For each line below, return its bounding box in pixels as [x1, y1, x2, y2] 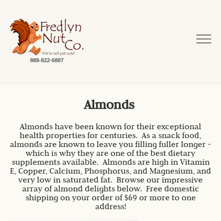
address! [95, 201, 126, 214]
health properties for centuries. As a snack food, [20, 130, 201, 143]
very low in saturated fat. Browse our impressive [18, 175, 203, 187]
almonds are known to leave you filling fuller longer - [10, 139, 211, 152]
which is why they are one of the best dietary [26, 148, 195, 161]
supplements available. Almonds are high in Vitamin [11, 157, 210, 170]
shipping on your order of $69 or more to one [25, 192, 196, 205]
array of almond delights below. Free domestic [22, 184, 199, 196]
